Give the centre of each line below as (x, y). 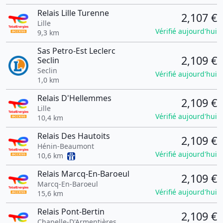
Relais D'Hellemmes (74, 98)
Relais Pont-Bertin (71, 212)
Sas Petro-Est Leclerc (76, 51)
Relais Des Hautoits (73, 136)
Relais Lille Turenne (73, 13)
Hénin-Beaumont (65, 146)
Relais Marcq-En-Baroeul (83, 174)
